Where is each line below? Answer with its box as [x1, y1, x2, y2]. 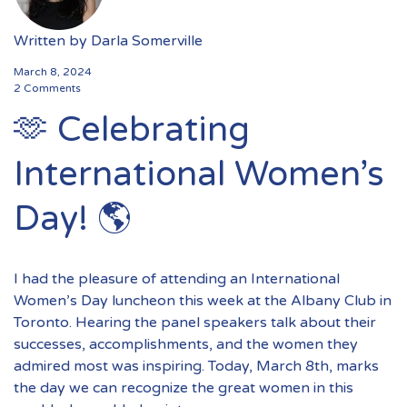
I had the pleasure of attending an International [14, 269, 340, 288]
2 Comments [14, 82, 81, 94]
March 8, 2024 [14, 65, 92, 78]
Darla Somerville [91, 32, 203, 50]
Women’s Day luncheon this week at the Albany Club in [14, 291, 392, 310]
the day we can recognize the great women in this [14, 378, 353, 397]
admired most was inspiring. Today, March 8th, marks [14, 356, 379, 375]
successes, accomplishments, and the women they [14, 334, 358, 353]
